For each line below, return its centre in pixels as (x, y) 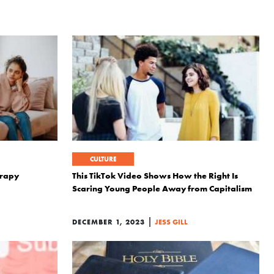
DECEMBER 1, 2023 (109, 222)
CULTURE (103, 159)
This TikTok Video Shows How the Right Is (155, 176)
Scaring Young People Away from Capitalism (162, 188)
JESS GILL (171, 222)
